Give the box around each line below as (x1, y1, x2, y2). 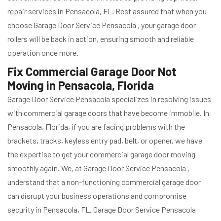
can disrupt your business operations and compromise (7, 190, 186, 200)
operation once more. (7, 47, 78, 57)
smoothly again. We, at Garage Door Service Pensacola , (7, 163, 189, 173)
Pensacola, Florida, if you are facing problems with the (7, 121, 185, 131)
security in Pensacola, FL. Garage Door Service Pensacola (7, 204, 196, 214)
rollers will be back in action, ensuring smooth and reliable (7, 34, 194, 43)
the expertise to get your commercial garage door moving (7, 149, 195, 159)
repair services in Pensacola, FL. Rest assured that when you (7, 6, 207, 16)
